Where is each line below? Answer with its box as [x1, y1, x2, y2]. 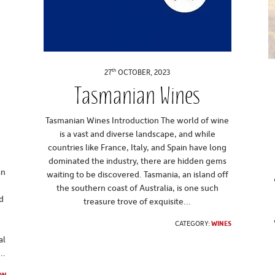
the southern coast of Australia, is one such [56, 181, 219, 193]
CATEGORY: [175, 218, 212, 228]
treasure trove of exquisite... [83, 195, 192, 207]
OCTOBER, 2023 [116, 67, 171, 77]
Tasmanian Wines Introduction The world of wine [45, 114, 230, 126]
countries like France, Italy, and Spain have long [48, 141, 227, 153]
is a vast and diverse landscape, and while [59, 127, 215, 139]
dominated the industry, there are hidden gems [48, 154, 227, 166]
